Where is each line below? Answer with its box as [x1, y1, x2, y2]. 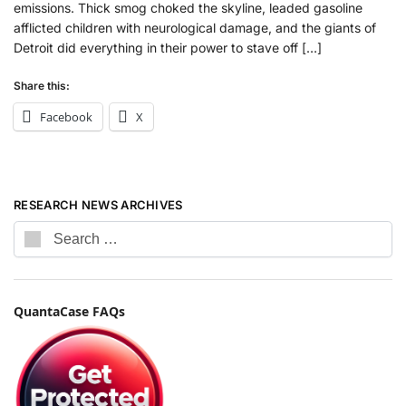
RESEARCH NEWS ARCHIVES [14, 198, 183, 213]
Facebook [40, 109, 92, 126]
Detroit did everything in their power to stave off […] [14, 39, 322, 55]
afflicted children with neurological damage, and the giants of [14, 19, 376, 35]
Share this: [14, 79, 70, 93]
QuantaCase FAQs [14, 303, 125, 321]
